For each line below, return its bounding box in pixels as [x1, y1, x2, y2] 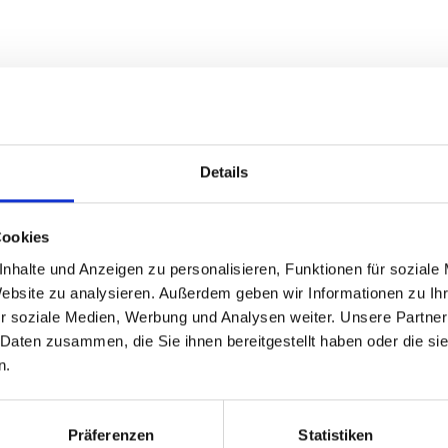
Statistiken [298, 426, 374, 444]
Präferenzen [67, 426, 155, 444]
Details [199, 163, 249, 181]
